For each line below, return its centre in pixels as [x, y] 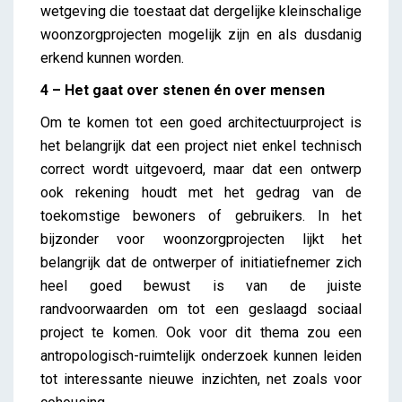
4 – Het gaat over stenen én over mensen [183, 90]
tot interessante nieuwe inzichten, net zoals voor [201, 379]
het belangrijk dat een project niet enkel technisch [201, 145]
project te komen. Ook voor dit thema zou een [201, 332]
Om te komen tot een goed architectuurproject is [201, 122]
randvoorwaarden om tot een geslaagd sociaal [201, 309]
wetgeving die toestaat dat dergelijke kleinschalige [201, 11]
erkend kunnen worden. [112, 57]
